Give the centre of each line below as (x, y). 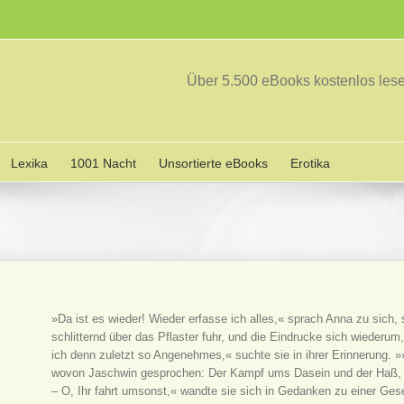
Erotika (310, 163)
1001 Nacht (103, 163)
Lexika (29, 163)
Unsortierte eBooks (213, 163)
